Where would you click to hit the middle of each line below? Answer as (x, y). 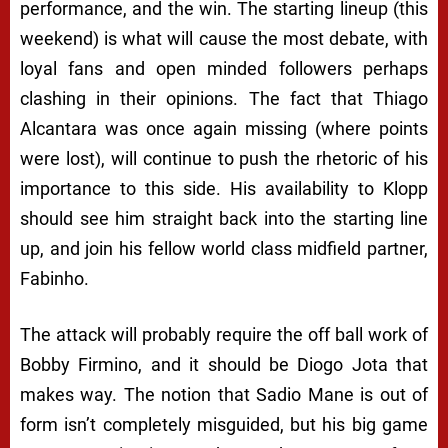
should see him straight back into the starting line (224, 219)
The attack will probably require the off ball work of (224, 335)
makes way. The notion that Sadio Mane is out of (224, 395)
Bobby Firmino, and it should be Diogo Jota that (224, 365)
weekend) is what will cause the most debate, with (224, 39)
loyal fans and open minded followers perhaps (224, 69)
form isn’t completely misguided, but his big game (224, 425)
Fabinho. (54, 279)
